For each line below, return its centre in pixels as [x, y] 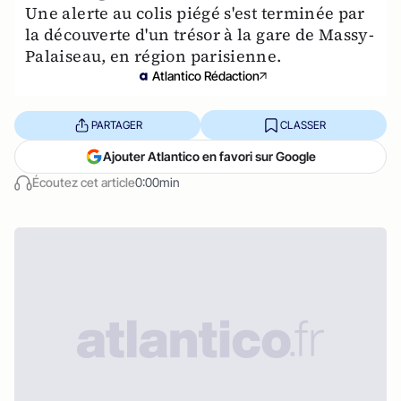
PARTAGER [116, 124]
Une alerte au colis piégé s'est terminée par [195, 13]
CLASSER [303, 124]
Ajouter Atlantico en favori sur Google [209, 156]
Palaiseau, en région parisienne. [154, 56]
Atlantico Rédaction [206, 76]
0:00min [158, 182]
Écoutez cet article [84, 182]
